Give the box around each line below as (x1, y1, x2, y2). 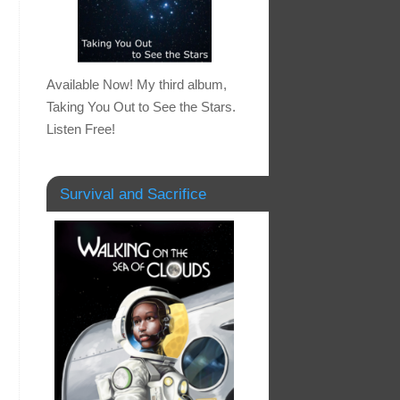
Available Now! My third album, (46, 77, 227, 93)
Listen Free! (46, 121, 115, 137)
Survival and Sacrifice (60, 186, 206, 203)
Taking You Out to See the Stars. (46, 99, 236, 115)
